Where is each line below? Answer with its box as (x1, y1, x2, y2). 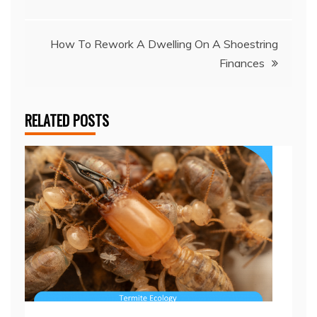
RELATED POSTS (25, 110, 109, 132)
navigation (24, 11, 110, 45)
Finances (219, 56, 265, 71)
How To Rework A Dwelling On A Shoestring (50, 37, 278, 52)
